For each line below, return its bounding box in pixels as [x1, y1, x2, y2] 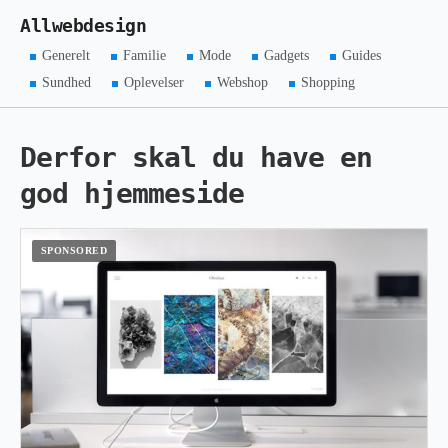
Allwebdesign [20, 16, 146, 36]
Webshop [216, 75, 268, 90]
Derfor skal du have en [20, 141, 372, 174]
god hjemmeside [20, 177, 244, 210]
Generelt [42, 48, 91, 63]
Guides [341, 48, 381, 63]
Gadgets [263, 48, 309, 63]
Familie [123, 48, 167, 63]
